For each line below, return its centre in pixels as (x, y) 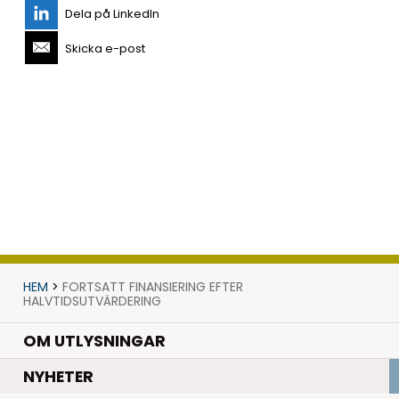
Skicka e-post (105, 48)
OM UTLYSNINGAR (94, 341)
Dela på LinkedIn (112, 13)
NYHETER (58, 377)
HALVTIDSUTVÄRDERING (92, 301)
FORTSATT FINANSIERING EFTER (152, 286)
